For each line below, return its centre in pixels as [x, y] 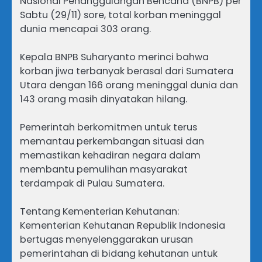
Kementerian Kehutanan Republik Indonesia [123, 226]
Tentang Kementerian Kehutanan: [99, 212]
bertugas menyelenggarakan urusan [106, 240]
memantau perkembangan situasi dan [112, 142]
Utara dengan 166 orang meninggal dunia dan [129, 85]
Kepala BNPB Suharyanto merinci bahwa [114, 57]
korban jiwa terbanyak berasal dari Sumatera [127, 71]
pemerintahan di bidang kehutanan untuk [119, 254]
